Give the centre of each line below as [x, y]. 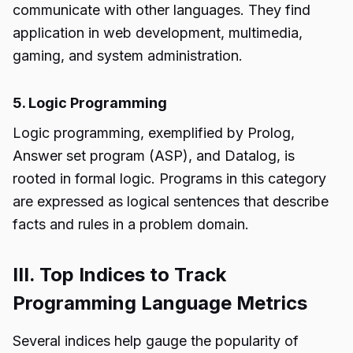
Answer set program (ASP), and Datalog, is [154, 156]
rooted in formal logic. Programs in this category [169, 178]
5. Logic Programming [90, 103]
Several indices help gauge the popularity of [156, 341]
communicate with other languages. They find [162, 10]
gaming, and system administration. [128, 56]
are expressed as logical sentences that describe [171, 201]
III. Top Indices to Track [119, 275]
